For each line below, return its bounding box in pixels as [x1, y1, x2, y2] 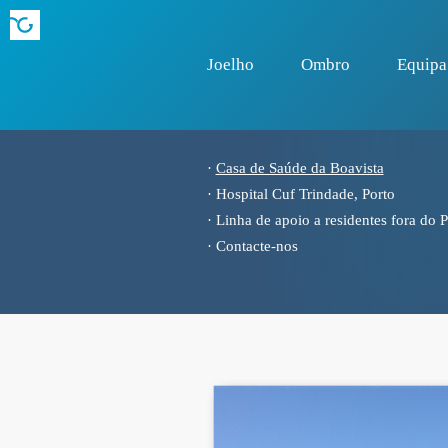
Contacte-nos [215, 238, 298, 254]
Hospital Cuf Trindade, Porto [215, 186, 395, 202]
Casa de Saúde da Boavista [215, 160, 384, 176]
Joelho [206, 55, 254, 74]
